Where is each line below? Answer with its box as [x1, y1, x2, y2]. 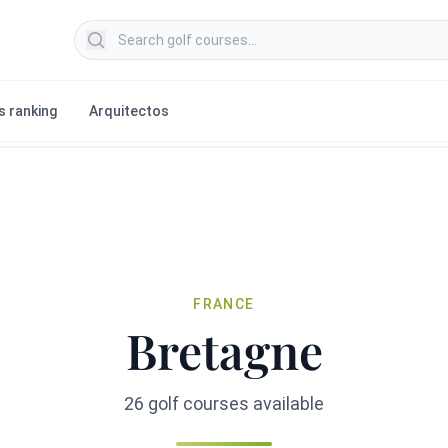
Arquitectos [89, 103, 169, 119]
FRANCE [193, 296, 255, 312]
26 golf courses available [124, 393, 324, 414]
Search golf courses [72, 21, 215, 40]
